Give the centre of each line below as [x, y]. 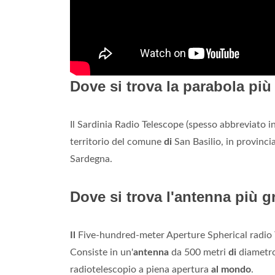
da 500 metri [199, 253]
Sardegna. [91, 159]
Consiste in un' [102, 253]
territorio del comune [117, 142]
